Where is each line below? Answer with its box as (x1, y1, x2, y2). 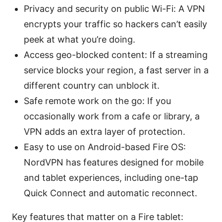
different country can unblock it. (24, 80, 160, 91)
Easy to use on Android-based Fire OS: (24, 142, 186, 153)
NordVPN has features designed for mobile (24, 157, 204, 168)
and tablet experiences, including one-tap (24, 172, 198, 183)
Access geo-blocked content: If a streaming (24, 50, 208, 60)
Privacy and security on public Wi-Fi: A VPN (24, 3, 205, 14)
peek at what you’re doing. (24, 34, 135, 45)
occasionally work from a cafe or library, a (24, 111, 200, 122)
